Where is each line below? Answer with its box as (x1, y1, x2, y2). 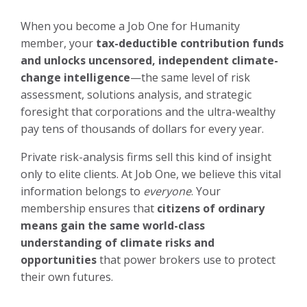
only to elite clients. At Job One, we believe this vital (21, 166, 281, 182)
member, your (21, 35, 96, 51)
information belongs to (21, 183, 143, 199)
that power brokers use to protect (97, 251, 275, 267)
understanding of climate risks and (21, 234, 214, 250)
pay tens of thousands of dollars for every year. (21, 121, 264, 136)
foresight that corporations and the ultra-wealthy (21, 103, 275, 119)
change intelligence (21, 69, 130, 85)
